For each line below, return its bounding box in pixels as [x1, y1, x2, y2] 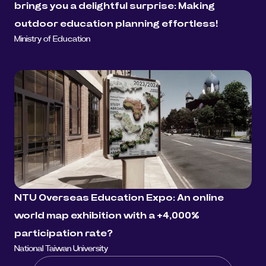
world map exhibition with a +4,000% [14, 210, 199, 222]
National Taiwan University [14, 245, 108, 254]
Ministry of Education [14, 35, 90, 44]
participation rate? [14, 227, 113, 240]
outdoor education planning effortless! [14, 18, 218, 30]
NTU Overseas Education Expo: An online [14, 192, 224, 204]
